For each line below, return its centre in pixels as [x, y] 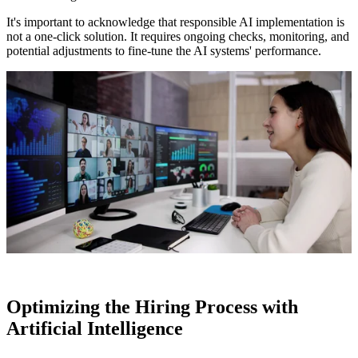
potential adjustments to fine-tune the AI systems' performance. [164, 51]
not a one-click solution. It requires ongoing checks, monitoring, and [178, 37]
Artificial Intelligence [95, 328]
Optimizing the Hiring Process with [152, 306]
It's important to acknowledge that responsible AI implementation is [175, 22]
